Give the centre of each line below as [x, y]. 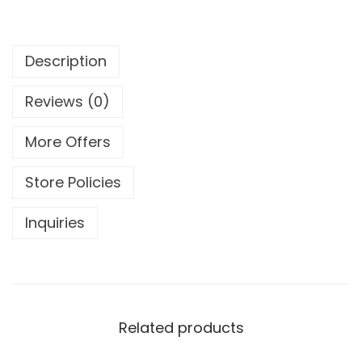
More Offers [68, 142]
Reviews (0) [67, 102]
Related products [181, 328]
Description [66, 61]
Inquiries [55, 223]
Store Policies [73, 183]
